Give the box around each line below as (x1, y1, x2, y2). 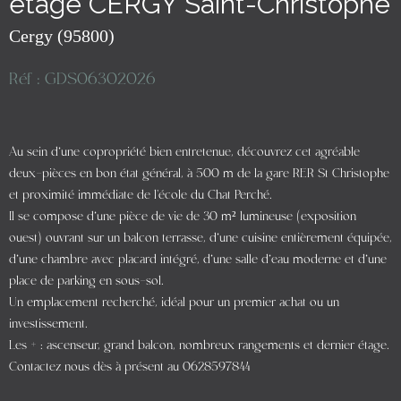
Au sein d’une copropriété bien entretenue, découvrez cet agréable (9, 145, 360, 159)
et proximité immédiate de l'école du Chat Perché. (9, 188, 272, 202)
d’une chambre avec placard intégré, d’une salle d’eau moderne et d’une (9, 252, 387, 267)
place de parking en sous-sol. (9, 274, 164, 288)
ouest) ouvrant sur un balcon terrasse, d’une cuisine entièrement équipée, (9, 231, 392, 245)
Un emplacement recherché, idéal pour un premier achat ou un (9, 295, 339, 310)
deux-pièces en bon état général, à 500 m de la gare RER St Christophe (9, 166, 389, 181)
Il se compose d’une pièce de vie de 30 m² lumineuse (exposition (9, 209, 356, 224)
